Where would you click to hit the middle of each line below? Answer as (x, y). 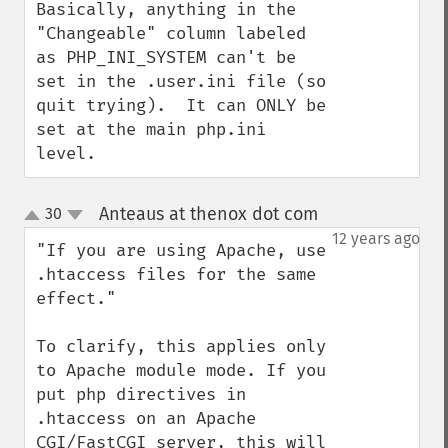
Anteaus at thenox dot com (208, 214)
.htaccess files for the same (176, 274)
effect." (76, 298)
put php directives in (141, 394)
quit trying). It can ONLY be (181, 105)
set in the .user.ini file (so (181, 81)
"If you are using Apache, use (181, 250)
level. (66, 153)
